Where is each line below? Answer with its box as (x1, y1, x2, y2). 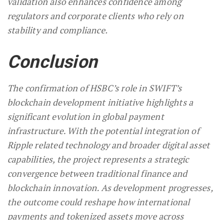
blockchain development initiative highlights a (7, 96, 193, 108)
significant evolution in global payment (7, 110, 164, 122)
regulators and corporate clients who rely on (7, 9, 184, 22)
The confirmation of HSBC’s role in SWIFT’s (7, 82, 182, 94)
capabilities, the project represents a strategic (7, 153, 189, 165)
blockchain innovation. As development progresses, (7, 181, 213, 193)
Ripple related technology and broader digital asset (7, 138, 210, 151)
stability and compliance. (7, 24, 108, 36)
